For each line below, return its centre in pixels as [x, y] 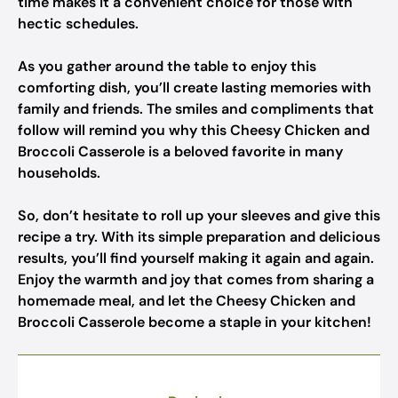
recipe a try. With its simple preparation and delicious [199, 237]
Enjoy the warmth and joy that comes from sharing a [196, 279]
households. [59, 173]
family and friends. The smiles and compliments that [196, 109]
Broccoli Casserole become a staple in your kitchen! [195, 322]
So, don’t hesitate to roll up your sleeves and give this [199, 215]
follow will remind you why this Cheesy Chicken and [194, 130]
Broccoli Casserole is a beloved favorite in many [180, 151]
